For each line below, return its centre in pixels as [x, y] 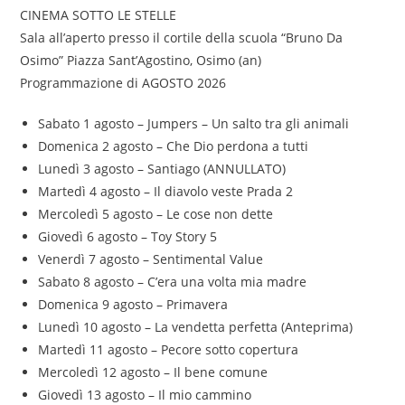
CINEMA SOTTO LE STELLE [99, 15]
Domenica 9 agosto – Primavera [133, 305]
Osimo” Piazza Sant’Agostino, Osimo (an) [141, 61]
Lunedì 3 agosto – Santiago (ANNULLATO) [162, 169]
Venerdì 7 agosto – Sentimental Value [151, 259]
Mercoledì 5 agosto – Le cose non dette [156, 214]
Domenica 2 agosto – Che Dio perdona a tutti [174, 146]
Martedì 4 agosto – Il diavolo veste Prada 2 [166, 192]
